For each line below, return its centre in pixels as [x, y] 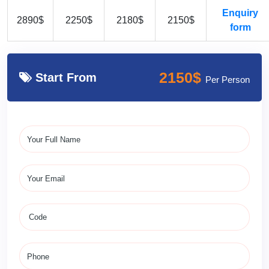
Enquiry [240, 13]
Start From [64, 77]
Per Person [228, 80]
